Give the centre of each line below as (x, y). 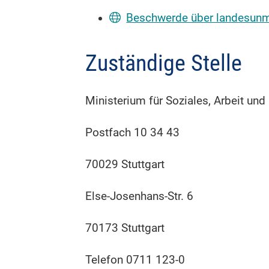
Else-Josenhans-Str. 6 (139, 196)
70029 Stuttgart (125, 164)
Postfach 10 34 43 (132, 132)
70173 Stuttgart (125, 228)
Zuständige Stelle (164, 63)
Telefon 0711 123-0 (135, 260)
